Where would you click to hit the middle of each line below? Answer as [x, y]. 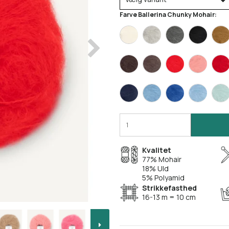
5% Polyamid [163, 178]
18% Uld [155, 169]
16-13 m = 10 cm [170, 197]
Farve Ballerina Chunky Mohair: [168, 15]
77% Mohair [162, 159]
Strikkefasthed [169, 188]
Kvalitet [157, 150]
